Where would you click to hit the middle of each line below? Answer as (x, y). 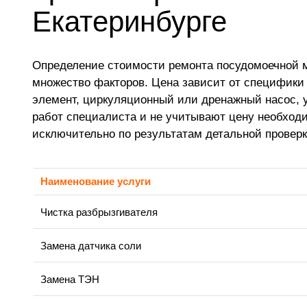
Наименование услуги (96, 182)
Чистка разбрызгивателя (99, 212)
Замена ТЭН (70, 280)
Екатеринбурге (130, 21)
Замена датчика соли (91, 246)
